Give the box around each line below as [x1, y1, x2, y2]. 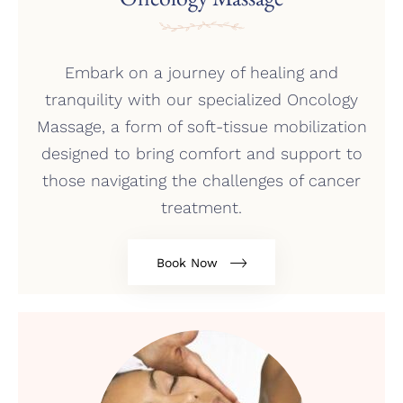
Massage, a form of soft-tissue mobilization [36, 117, 367, 137]
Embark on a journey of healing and [65, 63, 338, 83]
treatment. [161, 198, 242, 218]
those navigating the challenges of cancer [42, 171, 361, 191]
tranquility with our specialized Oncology [45, 90, 358, 110]
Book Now [157, 255, 219, 270]
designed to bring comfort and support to [40, 144, 363, 164]
